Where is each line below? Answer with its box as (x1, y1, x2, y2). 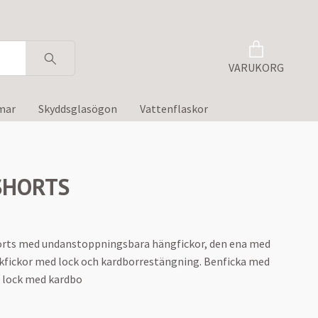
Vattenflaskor (140, 102, 208, 116)
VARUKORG (229, 60, 284, 75)
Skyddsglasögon (38, 102, 117, 116)
